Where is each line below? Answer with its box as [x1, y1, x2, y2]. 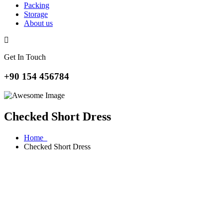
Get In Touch [4, 53, 46, 61]
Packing [24, 1, 49, 9]
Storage [24, 10, 48, 18]
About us [24, 19, 53, 27]
